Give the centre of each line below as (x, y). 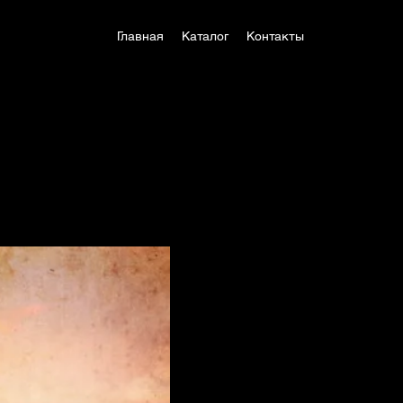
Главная (140, 36)
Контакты (275, 36)
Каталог (205, 36)
